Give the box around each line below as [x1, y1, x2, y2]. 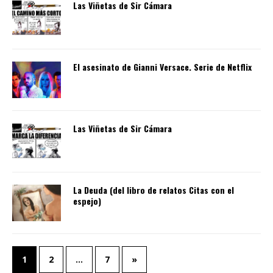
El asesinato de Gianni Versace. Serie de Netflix [73, 60, 252, 74]
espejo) [73, 194, 101, 208]
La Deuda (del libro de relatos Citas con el [73, 183, 234, 197]
